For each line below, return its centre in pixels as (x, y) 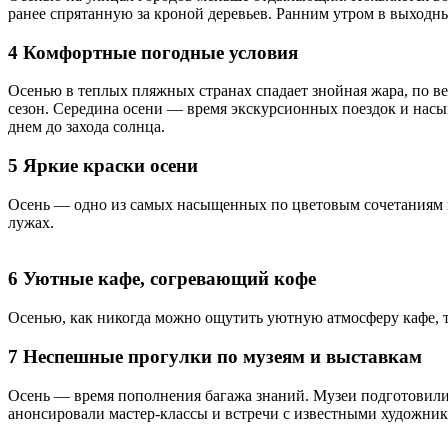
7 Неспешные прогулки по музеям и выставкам (215, 356)
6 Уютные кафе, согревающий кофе (162, 279)
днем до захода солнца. (86, 127)
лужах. (31, 222)
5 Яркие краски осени (103, 165)
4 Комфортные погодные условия (153, 52)
